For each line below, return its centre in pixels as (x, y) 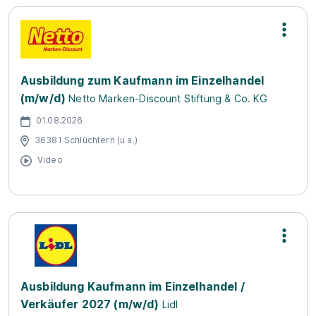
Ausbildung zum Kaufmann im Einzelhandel (142, 80)
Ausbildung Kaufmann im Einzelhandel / (133, 286)
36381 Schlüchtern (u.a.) (86, 140)
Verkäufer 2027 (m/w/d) (90, 304)
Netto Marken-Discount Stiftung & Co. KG (168, 98)
